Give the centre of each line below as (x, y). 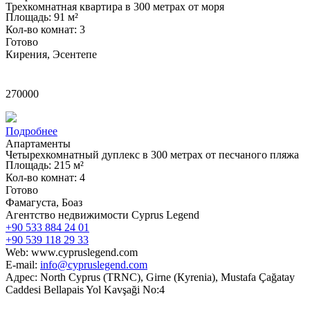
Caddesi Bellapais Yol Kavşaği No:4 (86, 290)
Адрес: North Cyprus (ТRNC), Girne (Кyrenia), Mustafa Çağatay (150, 277)
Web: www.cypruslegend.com (72, 253)
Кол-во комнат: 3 (45, 30)
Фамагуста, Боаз (44, 203)
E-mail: (23, 265)
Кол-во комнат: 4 (45, 178)
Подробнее (31, 131)
